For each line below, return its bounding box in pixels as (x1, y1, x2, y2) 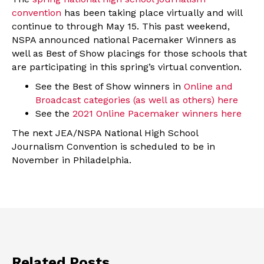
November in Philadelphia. (12, 154, 131, 166)
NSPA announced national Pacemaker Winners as (12, 34, 236, 46)
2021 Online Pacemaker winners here (72, 108, 242, 120)
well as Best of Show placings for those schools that (12, 48, 247, 60)
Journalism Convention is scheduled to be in (12, 141, 215, 153)
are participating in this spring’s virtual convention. (12, 61, 242, 73)
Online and (184, 81, 233, 93)
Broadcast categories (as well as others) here (35, 94, 238, 106)
